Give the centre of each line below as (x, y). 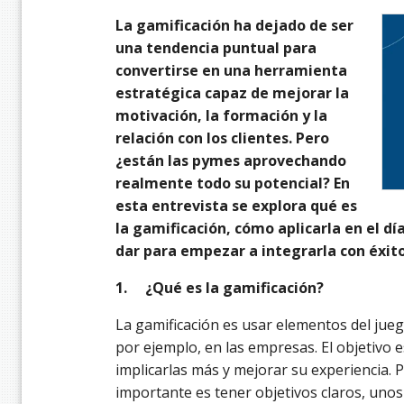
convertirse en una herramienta (231, 71)
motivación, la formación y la (221, 116)
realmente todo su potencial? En (233, 184)
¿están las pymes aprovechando (231, 161)
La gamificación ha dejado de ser (234, 26)
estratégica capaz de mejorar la (232, 93)
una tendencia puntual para (216, 48)
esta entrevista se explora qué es (236, 206)
